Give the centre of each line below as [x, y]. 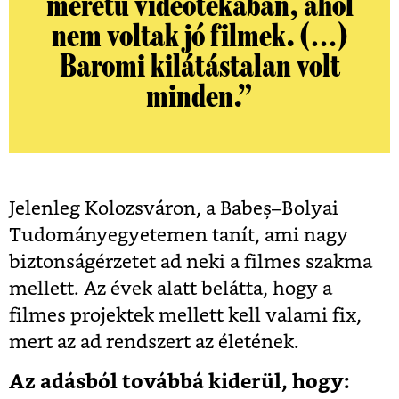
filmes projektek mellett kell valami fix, [185, 316]
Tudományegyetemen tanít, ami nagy [179, 236]
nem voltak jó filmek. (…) [199, 37]
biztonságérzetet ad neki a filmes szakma [191, 263]
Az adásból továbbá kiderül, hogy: [179, 383]
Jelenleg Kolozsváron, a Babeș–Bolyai [174, 209]
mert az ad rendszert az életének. [154, 343]
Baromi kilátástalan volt [199, 67]
